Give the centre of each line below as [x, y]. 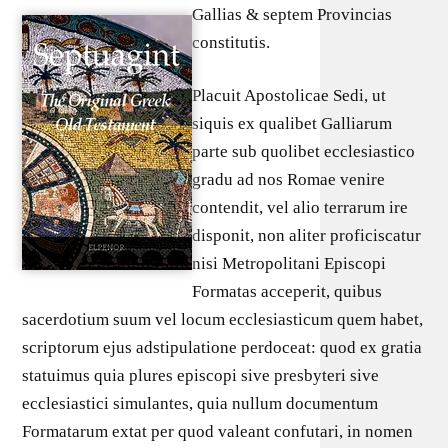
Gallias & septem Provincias [292, 14]
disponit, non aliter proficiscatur [307, 235]
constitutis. [231, 42]
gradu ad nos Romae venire [289, 179]
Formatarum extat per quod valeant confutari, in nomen [218, 431]
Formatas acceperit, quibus [287, 291]
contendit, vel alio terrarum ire [300, 207]
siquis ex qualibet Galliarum [292, 123]
